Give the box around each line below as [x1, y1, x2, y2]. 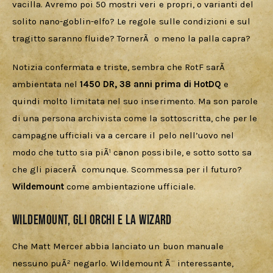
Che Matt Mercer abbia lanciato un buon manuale [12, 241, 226, 252]
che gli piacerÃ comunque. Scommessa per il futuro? [12, 164, 244, 175]
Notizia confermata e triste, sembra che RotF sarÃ [12, 62, 230, 73]
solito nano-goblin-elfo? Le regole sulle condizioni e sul [12, 15, 253, 27]
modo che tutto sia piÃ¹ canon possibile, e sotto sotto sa [12, 147, 254, 158]
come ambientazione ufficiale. [66, 181, 196, 193]
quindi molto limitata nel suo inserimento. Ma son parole [12, 96, 260, 107]
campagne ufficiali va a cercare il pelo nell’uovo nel [12, 130, 236, 141]
